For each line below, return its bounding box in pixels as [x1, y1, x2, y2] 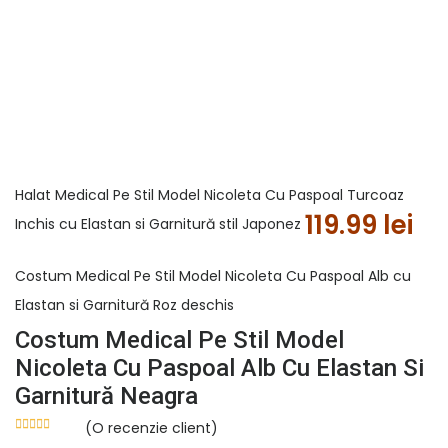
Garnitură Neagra [15, 381, 198, 410]
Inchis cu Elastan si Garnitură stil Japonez [15, 214, 305, 235]
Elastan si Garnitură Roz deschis [15, 295, 234, 316]
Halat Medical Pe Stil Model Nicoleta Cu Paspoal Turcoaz [15, 184, 404, 205]
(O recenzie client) [85, 417, 218, 438]
